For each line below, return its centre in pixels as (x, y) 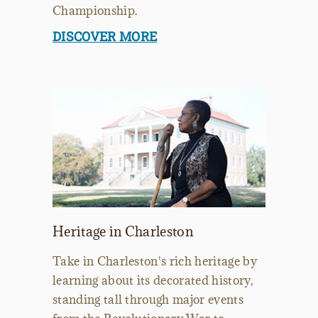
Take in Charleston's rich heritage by (155, 261)
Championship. (95, 10)
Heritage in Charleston (123, 231)
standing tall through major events (148, 299)
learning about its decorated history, (153, 280)
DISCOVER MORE (105, 36)
